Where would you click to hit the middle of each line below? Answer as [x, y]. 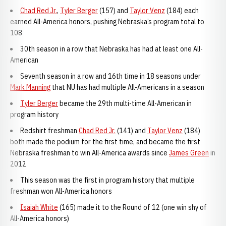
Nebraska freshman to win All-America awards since [90, 153]
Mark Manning [30, 87]
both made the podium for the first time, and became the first [105, 142]
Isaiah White [39, 207]
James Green [189, 153]
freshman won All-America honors [61, 191]
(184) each [182, 11]
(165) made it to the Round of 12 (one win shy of [132, 207]
